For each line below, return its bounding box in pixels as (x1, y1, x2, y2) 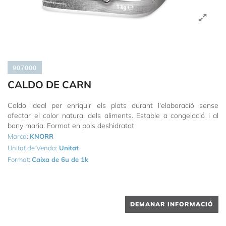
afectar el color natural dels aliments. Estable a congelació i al (8, 111, 218, 120)
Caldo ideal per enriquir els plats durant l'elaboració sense (8, 101, 218, 110)
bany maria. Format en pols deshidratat (8, 121, 134, 130)
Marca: (8, 132, 30, 140)
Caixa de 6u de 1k (32, 155, 88, 163)
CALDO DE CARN (8, 78, 91, 91)
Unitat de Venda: (8, 144, 59, 152)
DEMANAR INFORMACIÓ (130, 200, 213, 208)
